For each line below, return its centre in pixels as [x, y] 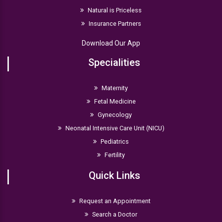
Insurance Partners [114, 23]
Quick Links [114, 175]
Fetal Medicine [114, 101]
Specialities [114, 62]
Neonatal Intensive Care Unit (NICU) [114, 128]
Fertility [114, 155]
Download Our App [111, 43]
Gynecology [114, 114]
